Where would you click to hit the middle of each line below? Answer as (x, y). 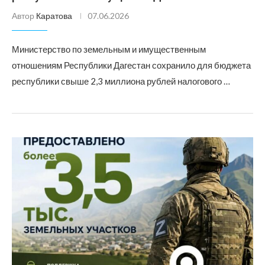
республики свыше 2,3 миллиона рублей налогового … (121, 81)
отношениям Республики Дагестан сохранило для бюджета (131, 65)
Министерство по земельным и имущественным (109, 49)
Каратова (54, 16)
